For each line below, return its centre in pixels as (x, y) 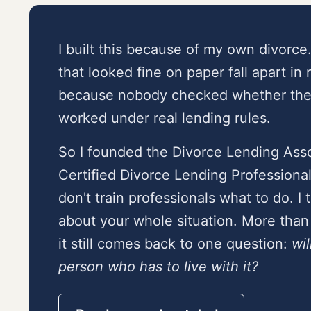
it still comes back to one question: (175, 244)
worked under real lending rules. (165, 118)
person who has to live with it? (158, 267)
